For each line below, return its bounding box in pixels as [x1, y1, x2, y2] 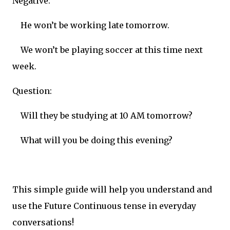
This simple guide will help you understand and [12, 184, 212, 195]
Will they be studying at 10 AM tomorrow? [21, 110, 193, 121]
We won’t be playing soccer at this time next [21, 45, 203, 55]
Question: [12, 86, 52, 97]
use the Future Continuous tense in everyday [12, 201, 196, 212]
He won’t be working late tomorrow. [21, 20, 169, 31]
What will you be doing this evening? [21, 135, 172, 146]
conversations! [12, 217, 74, 228]
